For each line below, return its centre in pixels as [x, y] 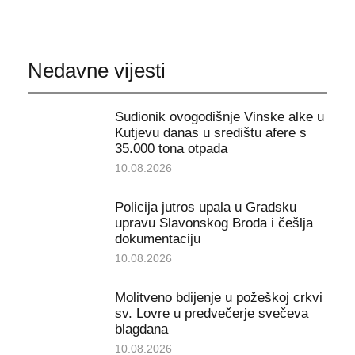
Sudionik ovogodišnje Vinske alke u [219, 116]
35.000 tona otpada [171, 148]
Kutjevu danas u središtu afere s [210, 132]
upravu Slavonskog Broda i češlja [214, 223]
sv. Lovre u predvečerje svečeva [211, 313]
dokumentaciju [157, 239]
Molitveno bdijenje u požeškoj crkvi [218, 297]
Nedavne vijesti [96, 71]
